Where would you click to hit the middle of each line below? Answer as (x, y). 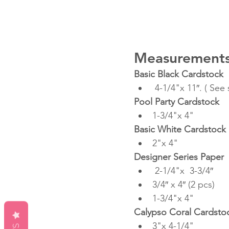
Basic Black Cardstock (179, 74)
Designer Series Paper (179, 157)
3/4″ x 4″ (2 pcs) (184, 185)
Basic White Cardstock (180, 130)
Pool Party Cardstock (177, 102)
